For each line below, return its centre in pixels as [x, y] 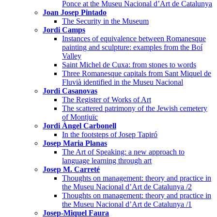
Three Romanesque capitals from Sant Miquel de [137, 73]
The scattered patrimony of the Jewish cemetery [135, 108]
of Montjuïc [80, 117]
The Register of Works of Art [107, 99]
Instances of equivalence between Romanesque [134, 38]
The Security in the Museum [105, 21]
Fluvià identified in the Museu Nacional [123, 82]
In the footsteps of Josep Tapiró [110, 134]
